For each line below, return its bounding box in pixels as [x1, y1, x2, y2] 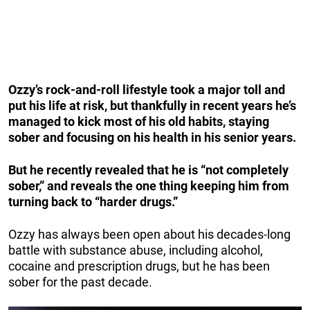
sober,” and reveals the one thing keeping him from [8, 179, 289, 194]
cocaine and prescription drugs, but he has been [8, 259, 270, 274]
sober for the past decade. [8, 275, 152, 290]
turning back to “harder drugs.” [8, 194, 178, 210]
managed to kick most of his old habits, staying [8, 114, 269, 129]
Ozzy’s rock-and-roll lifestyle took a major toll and [8, 82, 285, 98]
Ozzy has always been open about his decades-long [8, 227, 291, 242]
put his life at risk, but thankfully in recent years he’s [8, 98, 296, 113]
